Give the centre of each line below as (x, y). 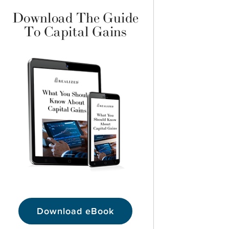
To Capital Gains (75, 32)
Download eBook (75, 211)
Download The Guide (75, 18)
